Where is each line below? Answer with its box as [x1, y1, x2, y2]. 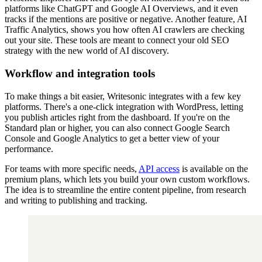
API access [139, 163, 180, 174]
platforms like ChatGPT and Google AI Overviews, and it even [5, 4, 238, 14]
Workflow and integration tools [5, 67, 155, 80]
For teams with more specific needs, [5, 163, 139, 174]
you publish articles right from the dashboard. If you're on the [5, 112, 230, 122]
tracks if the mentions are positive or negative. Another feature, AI [5, 14, 247, 25]
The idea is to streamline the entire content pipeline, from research [5, 184, 246, 195]
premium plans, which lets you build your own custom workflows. [5, 174, 250, 184]
